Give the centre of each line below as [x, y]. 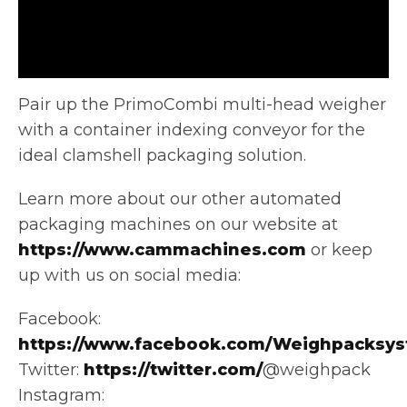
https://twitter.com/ [173, 369]
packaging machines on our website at [178, 224]
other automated [272, 199]
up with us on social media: [129, 275]
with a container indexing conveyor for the [192, 129]
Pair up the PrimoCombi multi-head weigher [202, 104]
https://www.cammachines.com [162, 249]
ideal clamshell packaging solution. [162, 155]
